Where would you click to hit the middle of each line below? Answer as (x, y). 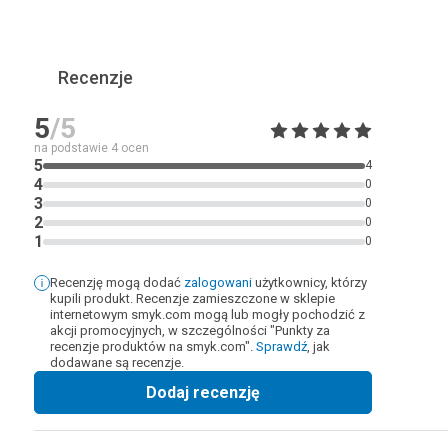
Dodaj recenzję (203, 392)
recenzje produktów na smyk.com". (151, 346)
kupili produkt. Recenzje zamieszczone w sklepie (192, 298)
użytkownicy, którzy (311, 282)
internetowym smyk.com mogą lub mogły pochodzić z (207, 314)
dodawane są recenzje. (117, 362)
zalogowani (218, 282)
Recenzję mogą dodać (115, 282)
